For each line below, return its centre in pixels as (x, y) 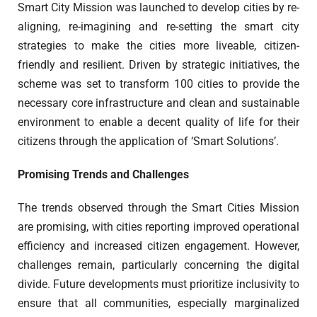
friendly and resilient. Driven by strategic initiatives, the (158, 65)
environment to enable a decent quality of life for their (158, 122)
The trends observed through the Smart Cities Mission (158, 208)
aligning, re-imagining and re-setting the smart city (158, 27)
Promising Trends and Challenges (103, 175)
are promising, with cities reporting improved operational (158, 227)
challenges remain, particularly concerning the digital (158, 265)
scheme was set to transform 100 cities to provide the (158, 84)
